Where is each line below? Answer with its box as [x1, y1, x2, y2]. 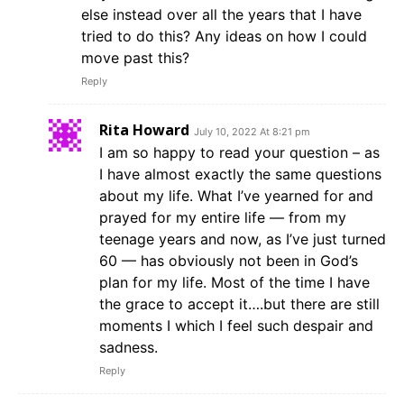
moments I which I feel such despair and [99, 316, 373, 335]
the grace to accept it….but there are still [99, 294, 380, 313]
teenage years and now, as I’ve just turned [99, 229, 386, 248]
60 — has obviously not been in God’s [99, 251, 358, 270]
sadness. [99, 337, 158, 356]
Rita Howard [99, 119, 189, 140]
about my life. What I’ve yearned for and [99, 186, 373, 205]
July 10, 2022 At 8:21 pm [194, 124, 310, 138]
